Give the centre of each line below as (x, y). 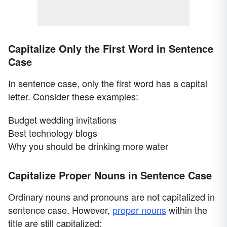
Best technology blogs (53, 133)
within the (187, 210)
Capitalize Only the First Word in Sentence (111, 49)
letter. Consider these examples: (73, 97)
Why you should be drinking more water (88, 146)
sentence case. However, (60, 210)
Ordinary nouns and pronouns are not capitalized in (111, 197)
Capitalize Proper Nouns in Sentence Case (110, 175)
